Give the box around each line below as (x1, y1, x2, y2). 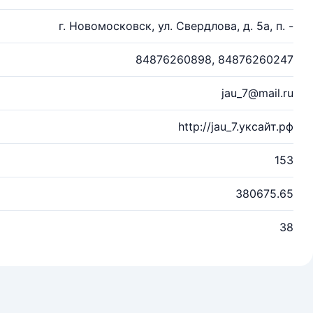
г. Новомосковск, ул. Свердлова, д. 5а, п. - (59, 19, 293, 33)
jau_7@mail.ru (221, 86, 293, 100)
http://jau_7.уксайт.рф (178, 119, 293, 133)
